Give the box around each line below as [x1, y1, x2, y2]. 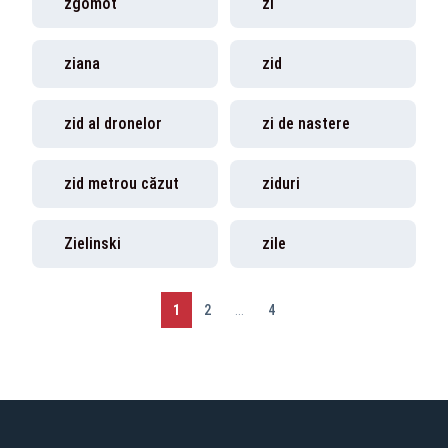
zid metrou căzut [64, 174, 179, 193]
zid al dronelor [64, 114, 162, 133]
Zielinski [64, 234, 121, 253]
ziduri [262, 174, 300, 193]
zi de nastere [262, 114, 350, 133]
